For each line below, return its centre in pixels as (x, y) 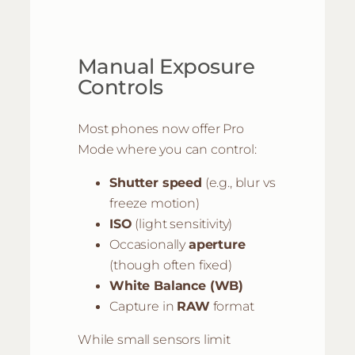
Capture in (143, 306)
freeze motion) (155, 203)
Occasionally (149, 244)
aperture (217, 244)
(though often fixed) (171, 265)
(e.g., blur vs (239, 183)
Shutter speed (156, 183)
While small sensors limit (154, 340)
